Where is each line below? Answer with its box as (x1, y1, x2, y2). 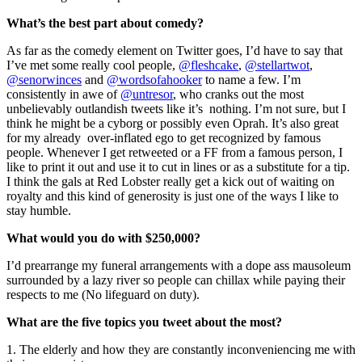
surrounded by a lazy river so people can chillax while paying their (6, 272, 345, 287)
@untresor (120, 86, 173, 101)
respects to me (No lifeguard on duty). (6, 287, 200, 301)
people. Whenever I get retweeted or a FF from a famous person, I (6, 145, 343, 159)
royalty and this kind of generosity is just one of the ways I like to (6, 188, 339, 203)
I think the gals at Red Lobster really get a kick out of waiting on (6, 174, 335, 188)
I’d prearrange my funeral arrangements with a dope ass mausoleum (6, 258, 351, 272)
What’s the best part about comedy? (6, 15, 204, 30)
